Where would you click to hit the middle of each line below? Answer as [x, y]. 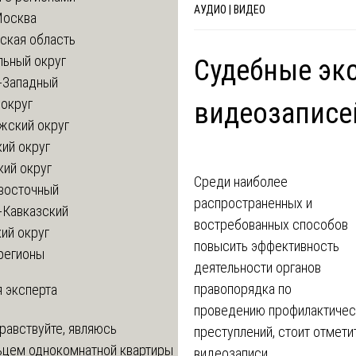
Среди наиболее [240, 181]
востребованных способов [271, 224]
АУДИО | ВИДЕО [229, 9]
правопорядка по [242, 288]
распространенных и [253, 203]
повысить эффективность [266, 246]
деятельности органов [257, 267]
